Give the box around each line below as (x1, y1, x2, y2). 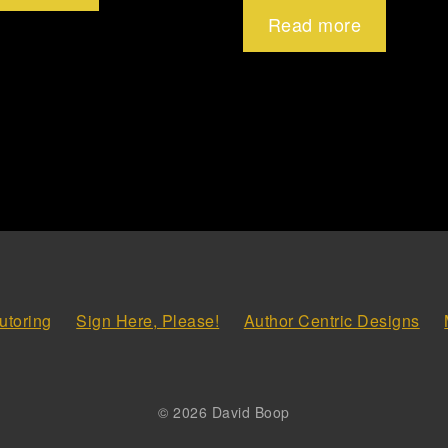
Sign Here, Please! (76, 308, 220, 332)
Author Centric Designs (243, 308, 420, 332)
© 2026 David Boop (158, 401, 290, 422)
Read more (267, 11, 362, 38)
